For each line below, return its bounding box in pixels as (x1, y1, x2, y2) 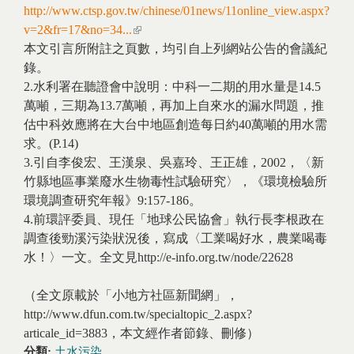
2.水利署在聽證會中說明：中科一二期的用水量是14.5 (24, 80, 321, 93)
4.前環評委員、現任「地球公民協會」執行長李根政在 (24, 213, 324, 226)
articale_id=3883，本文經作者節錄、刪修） (24, 326, 262, 340)
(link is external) (132, 23, 213, 36)
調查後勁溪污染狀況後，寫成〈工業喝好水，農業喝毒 (24, 232, 327, 245)
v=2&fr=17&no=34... (24, 23, 132, 36)
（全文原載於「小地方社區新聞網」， (24, 288, 239, 302)
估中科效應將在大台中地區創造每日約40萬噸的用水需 (24, 118, 327, 131)
